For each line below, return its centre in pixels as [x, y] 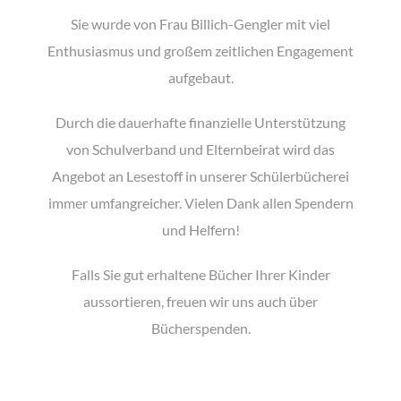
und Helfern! [200, 230]
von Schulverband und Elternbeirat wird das [200, 149]
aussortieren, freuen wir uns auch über [200, 301]
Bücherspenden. [200, 328]
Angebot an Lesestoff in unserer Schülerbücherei [200, 176]
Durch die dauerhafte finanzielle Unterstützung [200, 122]
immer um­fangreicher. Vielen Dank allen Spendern [200, 203]
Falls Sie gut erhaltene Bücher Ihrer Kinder [200, 274]
